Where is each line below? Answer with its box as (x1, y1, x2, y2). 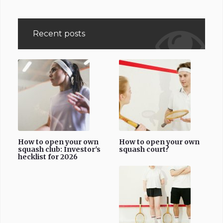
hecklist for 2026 (18, 152, 78, 161)
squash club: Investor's (18, 144, 101, 154)
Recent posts (33, 28, 85, 38)
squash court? (119, 144, 169, 154)
